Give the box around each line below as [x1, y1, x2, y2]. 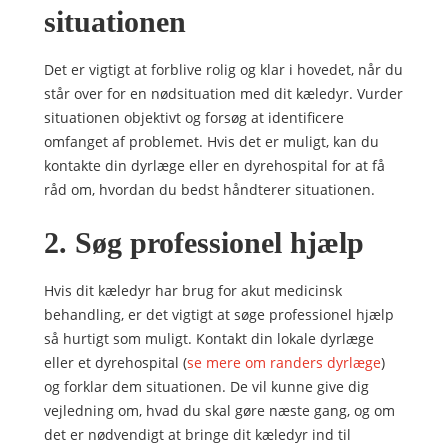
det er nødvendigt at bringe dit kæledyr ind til [44, 425, 351, 444]
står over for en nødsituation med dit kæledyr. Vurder [44, 84, 403, 103]
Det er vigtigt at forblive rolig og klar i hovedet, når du [44, 60, 403, 79]
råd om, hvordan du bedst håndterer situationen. [44, 180, 375, 199]
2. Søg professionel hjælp [44, 226, 364, 259]
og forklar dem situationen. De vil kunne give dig [44, 377, 369, 396]
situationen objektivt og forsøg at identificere [44, 108, 344, 127]
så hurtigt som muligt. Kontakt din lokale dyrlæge [44, 329, 374, 348]
